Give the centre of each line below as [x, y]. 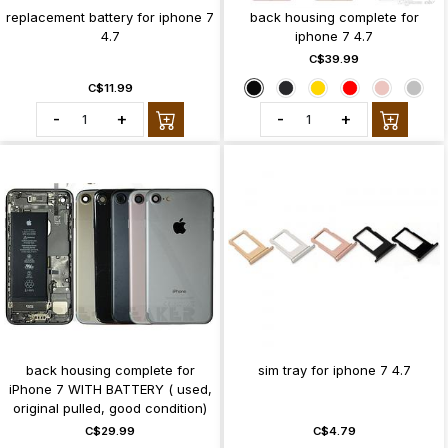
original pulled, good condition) [110, 407]
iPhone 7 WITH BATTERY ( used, [110, 388]
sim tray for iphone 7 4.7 [334, 369]
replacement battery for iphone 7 [110, 17]
